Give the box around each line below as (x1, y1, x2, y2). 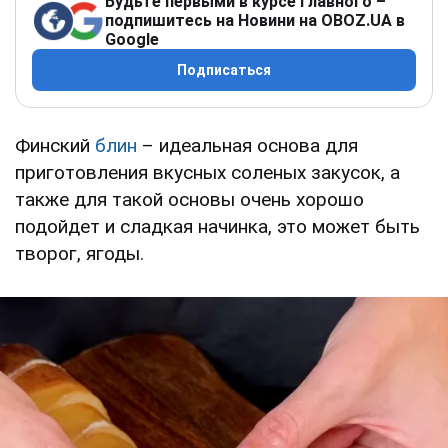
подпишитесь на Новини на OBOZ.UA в (105, 11, 405, 31)
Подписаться (177, 62, 271, 79)
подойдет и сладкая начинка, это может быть (15, 215, 420, 239)
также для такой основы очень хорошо (15, 188, 364, 212)
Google (105, 30, 159, 50)
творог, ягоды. (15, 242, 149, 266)
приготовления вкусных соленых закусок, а (15, 161, 400, 185)
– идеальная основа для (137, 134, 358, 158)
